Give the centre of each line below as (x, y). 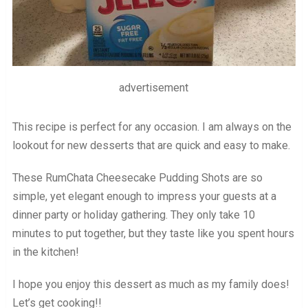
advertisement (154, 87)
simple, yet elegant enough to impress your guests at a (144, 196)
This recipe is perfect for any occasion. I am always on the (152, 126)
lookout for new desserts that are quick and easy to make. (151, 145)
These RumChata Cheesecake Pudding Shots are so (137, 177)
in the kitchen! (45, 252)
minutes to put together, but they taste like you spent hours (153, 233)
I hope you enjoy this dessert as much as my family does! (151, 284)
